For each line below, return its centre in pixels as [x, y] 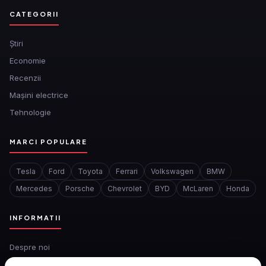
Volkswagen [172, 171]
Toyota [90, 171]
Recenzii [25, 77]
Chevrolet [125, 188]
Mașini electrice [39, 95]
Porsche [80, 188]
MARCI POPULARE [48, 141]
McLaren [198, 188]
